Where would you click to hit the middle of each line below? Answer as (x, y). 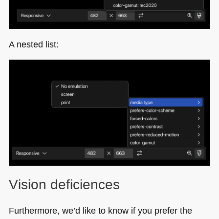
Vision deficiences (64, 184)
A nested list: (33, 44)
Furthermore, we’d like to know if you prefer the (100, 210)
